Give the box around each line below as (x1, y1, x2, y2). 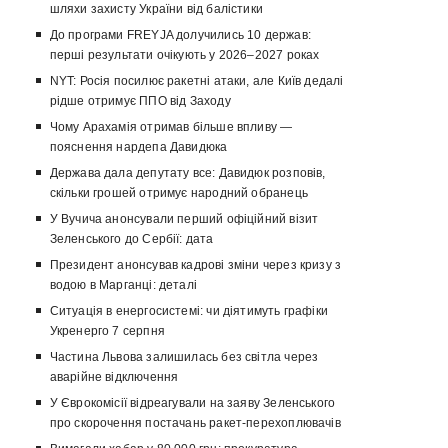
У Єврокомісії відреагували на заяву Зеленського (49, 396, 336, 411)
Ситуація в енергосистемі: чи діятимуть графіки (49, 304, 328, 319)
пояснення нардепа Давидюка (49, 140, 228, 155)
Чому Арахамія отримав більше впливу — (49, 120, 293, 135)
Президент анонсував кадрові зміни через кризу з (49, 258, 342, 273)
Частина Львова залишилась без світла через (49, 350, 319, 365)
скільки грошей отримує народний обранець (49, 186, 308, 201)
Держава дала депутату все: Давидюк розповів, (49, 166, 326, 181)
